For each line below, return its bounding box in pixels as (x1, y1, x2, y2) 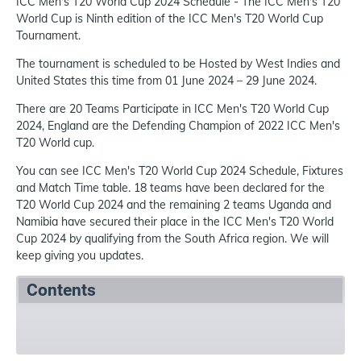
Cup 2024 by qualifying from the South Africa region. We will (16, 231, 329, 246)
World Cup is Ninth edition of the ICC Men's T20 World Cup (16, 11, 323, 26)
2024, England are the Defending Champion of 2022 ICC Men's (16, 118, 340, 133)
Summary (35, 317, 88, 332)
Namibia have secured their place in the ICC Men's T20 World (16, 214, 334, 229)
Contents (27, 280, 96, 300)
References (203, 317, 263, 332)
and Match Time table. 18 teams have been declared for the (16, 180, 325, 195)
